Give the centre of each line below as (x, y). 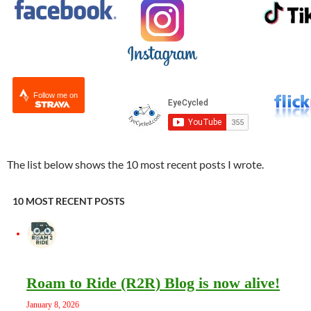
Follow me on (56, 95)
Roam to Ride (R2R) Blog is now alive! (153, 283)
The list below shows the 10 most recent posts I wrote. (135, 165)
